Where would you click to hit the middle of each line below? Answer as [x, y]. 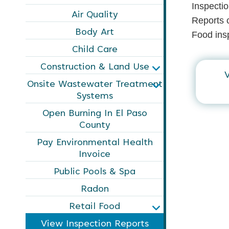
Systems [95, 97]
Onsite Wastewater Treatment [95, 85]
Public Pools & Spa [95, 172]
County [95, 126]
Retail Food [95, 207]
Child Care [95, 50]
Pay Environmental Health [95, 143]
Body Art [95, 33]
